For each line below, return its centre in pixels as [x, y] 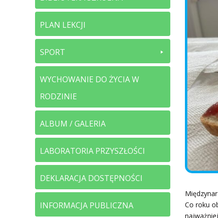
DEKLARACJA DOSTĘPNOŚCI [91, 178]
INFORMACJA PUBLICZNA [87, 205]
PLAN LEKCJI [63, 25]
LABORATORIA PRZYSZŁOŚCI [92, 151]
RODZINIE [58, 96]
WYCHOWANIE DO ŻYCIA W [90, 79]
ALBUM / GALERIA [73, 123]
